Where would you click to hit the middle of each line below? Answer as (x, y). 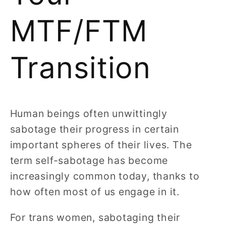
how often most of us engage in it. (95, 192)
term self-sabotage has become (89, 161)
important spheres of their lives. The (101, 145)
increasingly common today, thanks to (105, 176)
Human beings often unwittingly (89, 114)
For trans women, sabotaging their (95, 217)
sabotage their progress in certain (95, 129)
